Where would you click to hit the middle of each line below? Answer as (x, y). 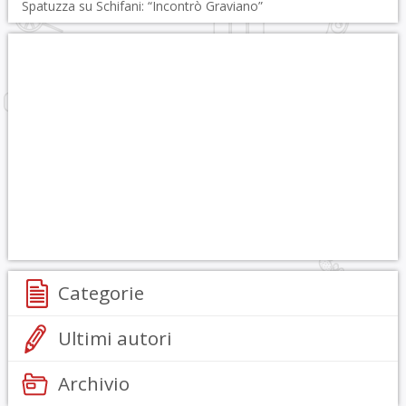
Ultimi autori (115, 338)
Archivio (93, 383)
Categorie (101, 293)
